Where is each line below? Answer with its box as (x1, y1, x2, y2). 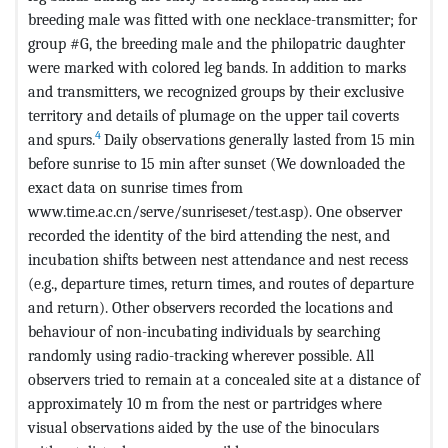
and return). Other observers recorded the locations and (28, 297, 393, 317)
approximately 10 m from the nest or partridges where (28, 393, 382, 413)
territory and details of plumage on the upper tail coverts (28, 105, 399, 125)
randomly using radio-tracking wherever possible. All (28, 345, 374, 365)
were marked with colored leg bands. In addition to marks (28, 57, 406, 77)
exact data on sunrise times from (28, 177, 243, 197)
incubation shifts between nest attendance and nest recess (28, 249, 408, 269)
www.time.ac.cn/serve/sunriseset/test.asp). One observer (28, 201, 402, 221)
